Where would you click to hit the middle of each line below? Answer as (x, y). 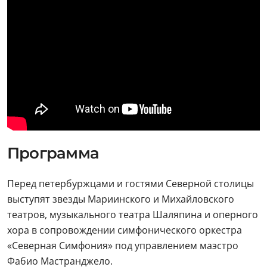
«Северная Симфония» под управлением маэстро (123, 245)
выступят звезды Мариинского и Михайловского (121, 199)
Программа (53, 153)
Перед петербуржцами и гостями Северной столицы (131, 183)
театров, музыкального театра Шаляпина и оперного (133, 214)
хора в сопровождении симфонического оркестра (125, 230)
